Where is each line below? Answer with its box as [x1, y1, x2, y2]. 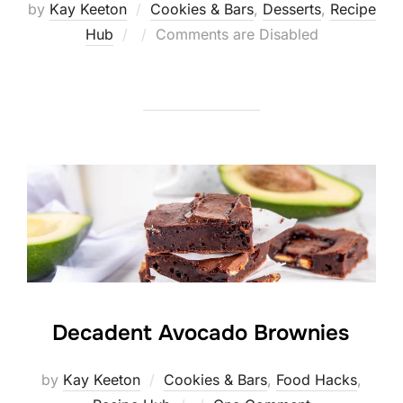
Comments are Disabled [155, 25, 318, 44]
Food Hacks [276, 370, 357, 389]
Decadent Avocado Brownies [52, 318, 349, 346]
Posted [135, 24, 183, 43]
